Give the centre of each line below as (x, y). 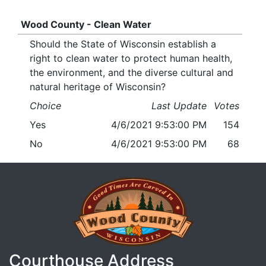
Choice (45, 106)
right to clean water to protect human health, (131, 58)
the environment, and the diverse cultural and (132, 73)
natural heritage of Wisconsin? (98, 87)
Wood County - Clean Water (86, 25)
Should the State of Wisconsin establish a (123, 44)
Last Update (179, 106)
